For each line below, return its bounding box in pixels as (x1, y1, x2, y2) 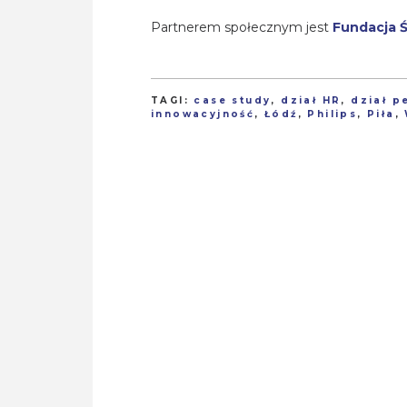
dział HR (281, 94, 342, 107)
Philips (307, 108, 358, 121)
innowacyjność (151, 108, 255, 121)
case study (194, 94, 272, 107)
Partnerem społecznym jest (151, 19, 333, 36)
